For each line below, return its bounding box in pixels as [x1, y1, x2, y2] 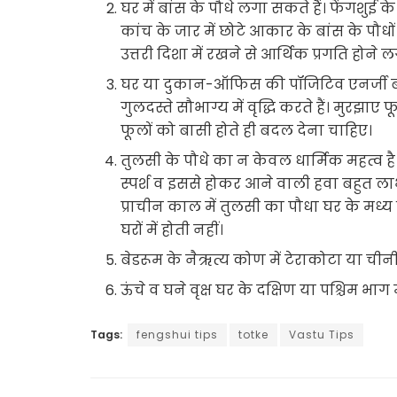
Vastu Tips [289, 326, 354, 342]
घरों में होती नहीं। [121, 219, 224, 240]
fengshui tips [136, 326, 218, 342]
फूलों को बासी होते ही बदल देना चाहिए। [121, 120, 373, 141]
